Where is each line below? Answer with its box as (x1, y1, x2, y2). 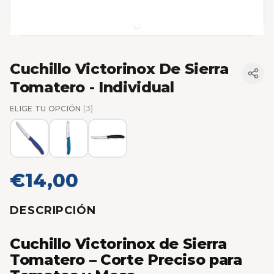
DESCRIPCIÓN (10, 203, 96, 217)
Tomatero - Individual (10, 78, 174, 96)
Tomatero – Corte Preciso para (10, 251, 242, 269)
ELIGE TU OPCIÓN (10, 103, 83, 113)
